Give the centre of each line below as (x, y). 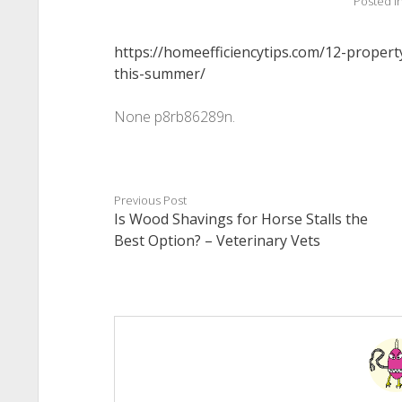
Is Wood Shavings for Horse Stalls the (240, 219)
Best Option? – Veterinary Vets (217, 240)
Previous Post (150, 200)
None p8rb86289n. (174, 117)
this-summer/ (159, 74)
